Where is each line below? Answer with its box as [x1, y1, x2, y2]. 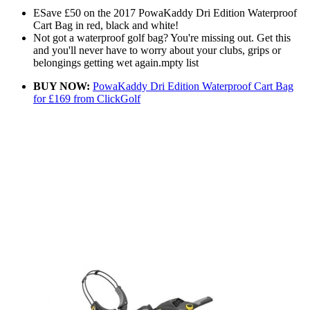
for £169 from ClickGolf [33, 93, 140, 105]
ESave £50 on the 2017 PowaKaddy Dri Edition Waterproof [33, 7, 297, 19]
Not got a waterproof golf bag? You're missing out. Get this [33, 32, 291, 44]
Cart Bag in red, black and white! [33, 19, 179, 32]
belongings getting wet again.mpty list [33, 57, 199, 69]
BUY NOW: [33, 80, 90, 93]
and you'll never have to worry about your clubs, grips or [33, 44, 281, 57]
